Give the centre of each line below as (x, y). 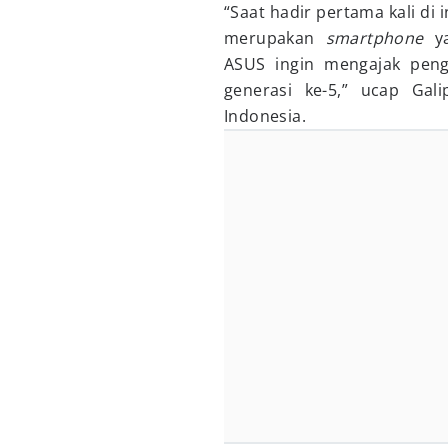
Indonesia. (265, 116)
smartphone (374, 38)
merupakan (275, 38)
